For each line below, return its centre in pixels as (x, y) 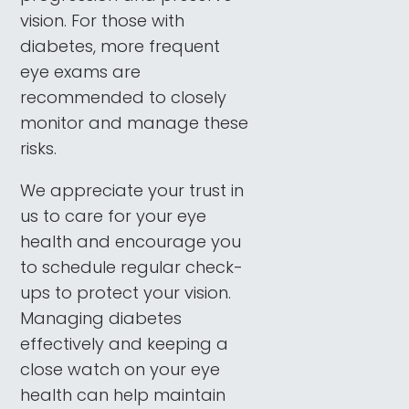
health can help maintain (123, 394)
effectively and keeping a (125, 343)
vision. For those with (103, 20)
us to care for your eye (114, 215)
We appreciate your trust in (132, 190)
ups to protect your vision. (126, 292)
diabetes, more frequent (121, 46)
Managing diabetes (101, 318)
